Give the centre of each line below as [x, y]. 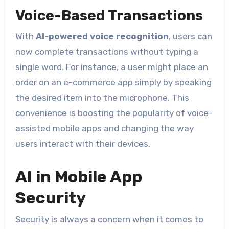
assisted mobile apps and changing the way [104, 128]
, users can [190, 36]
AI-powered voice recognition [102, 36]
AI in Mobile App [78, 177]
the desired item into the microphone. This [102, 97]
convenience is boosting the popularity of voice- [114, 113]
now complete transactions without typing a [107, 51]
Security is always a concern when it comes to [109, 219]
